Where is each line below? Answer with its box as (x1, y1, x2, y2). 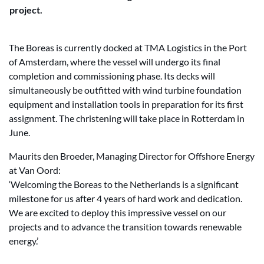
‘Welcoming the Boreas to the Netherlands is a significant (9, 179, 239, 190)
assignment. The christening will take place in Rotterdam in (9, 113, 245, 124)
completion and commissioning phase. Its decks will (9, 70, 215, 81)
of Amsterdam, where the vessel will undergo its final (9, 56, 220, 67)
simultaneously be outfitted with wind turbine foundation (9, 84, 242, 95)
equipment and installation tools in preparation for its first (9, 98, 243, 110)
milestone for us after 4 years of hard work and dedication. (9, 193, 242, 204)
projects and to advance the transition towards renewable (9, 221, 242, 232)
